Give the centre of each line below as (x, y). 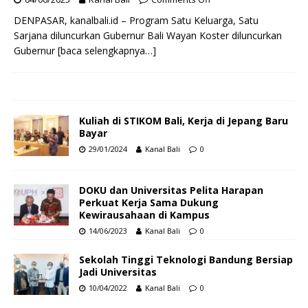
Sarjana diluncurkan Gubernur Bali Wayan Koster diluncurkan (148, 35)
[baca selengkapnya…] (107, 50)
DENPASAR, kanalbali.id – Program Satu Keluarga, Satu (136, 20)
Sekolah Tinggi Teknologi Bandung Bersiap (186, 259)
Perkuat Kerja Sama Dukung (149, 202)
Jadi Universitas (118, 272)
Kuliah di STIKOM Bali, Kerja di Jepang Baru (184, 120)
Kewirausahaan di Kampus (144, 214)
